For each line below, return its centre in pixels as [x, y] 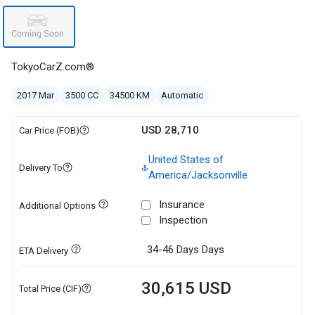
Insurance [181, 205]
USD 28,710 [170, 130]
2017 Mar [36, 95]
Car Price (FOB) [49, 130]
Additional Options [57, 206]
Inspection [183, 220]
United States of [186, 160]
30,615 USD [186, 288]
